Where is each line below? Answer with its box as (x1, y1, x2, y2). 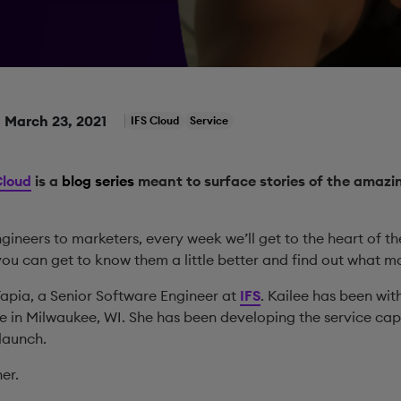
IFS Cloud (130, 114, 179, 127)
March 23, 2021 (4, 112, 107, 130)
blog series (61, 172, 134, 190)
